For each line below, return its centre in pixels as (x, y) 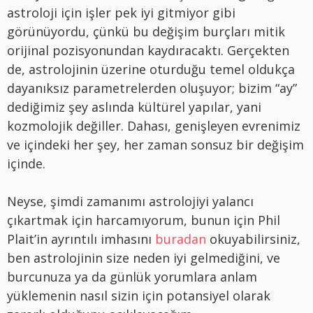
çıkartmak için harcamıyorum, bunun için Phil (144, 220)
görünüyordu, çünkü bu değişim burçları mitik (146, 31)
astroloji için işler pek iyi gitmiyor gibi (121, 12)
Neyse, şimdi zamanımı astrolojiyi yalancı (130, 201)
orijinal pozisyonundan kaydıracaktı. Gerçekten (148, 50)
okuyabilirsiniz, (253, 239)
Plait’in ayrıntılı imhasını (81, 239)
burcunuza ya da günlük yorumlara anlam (132, 276)
